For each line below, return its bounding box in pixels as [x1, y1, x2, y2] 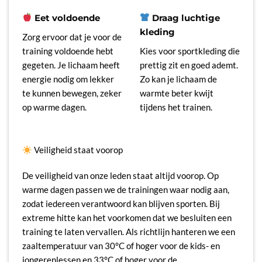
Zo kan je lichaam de [140, 73, 217, 84]
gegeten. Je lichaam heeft [22, 59, 120, 70]
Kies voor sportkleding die [140, 45, 240, 56]
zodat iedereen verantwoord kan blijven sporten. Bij [22, 198, 220, 209]
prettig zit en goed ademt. [140, 59, 238, 70]
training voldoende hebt [22, 45, 113, 56]
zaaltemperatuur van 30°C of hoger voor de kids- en [22, 240, 220, 251]
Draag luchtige [150, 12, 220, 23]
